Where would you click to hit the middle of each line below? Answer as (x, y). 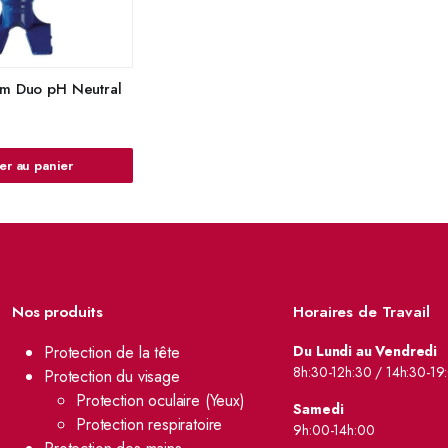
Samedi (318, 409)
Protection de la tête (112, 352)
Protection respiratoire (149, 424)
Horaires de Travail (361, 312)
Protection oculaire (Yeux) (160, 400)
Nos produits (58, 312)
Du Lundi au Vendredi (365, 351)
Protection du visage (112, 376)
